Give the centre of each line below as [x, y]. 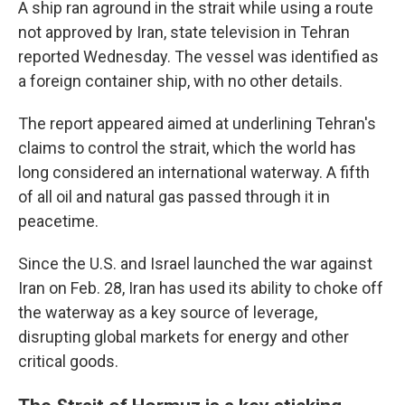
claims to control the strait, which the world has [187, 148]
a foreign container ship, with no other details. [180, 81]
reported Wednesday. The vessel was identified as [198, 57]
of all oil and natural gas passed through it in [174, 197]
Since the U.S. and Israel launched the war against [195, 264]
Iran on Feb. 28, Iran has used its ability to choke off [201, 288]
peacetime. [58, 221]
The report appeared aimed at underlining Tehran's [197, 123]
